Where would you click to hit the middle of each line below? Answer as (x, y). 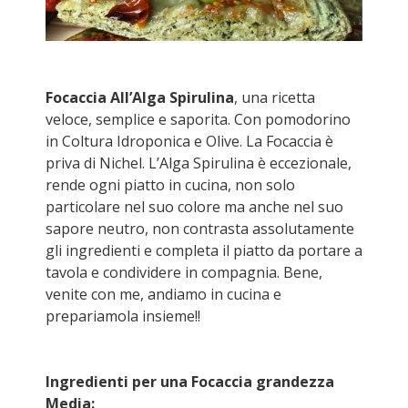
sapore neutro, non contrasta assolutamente (200, 229)
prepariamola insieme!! (123, 316)
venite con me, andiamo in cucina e (163, 294)
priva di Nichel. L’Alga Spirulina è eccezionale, (199, 163)
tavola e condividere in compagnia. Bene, (184, 272)
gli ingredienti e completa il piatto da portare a (204, 250)
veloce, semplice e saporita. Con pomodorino (198, 119)
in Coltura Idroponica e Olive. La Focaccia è (189, 141)
